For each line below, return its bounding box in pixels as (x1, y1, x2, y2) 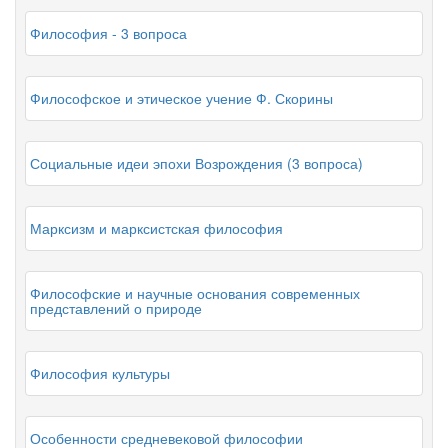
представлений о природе (30, 298, 202, 318)
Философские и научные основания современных (30, 283, 360, 303)
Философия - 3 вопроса (30, 23, 187, 43)
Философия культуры (30, 363, 170, 383)
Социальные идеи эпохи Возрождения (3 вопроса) (30, 153, 363, 173)
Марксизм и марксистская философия (30, 218, 283, 238)
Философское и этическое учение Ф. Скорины (30, 88, 333, 108)
